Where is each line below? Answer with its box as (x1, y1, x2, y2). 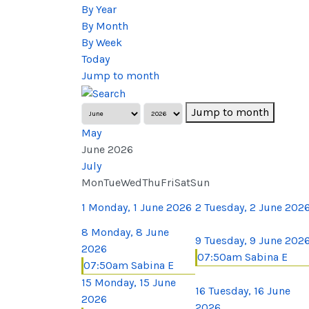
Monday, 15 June (94, 275, 176, 289)
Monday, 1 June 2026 (88, 200, 192, 214)
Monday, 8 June (91, 225, 169, 239)
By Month (81, 19, 128, 33)
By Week (81, 36, 122, 50)
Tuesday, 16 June (208, 283, 290, 297)
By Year (81, 3, 117, 17)
